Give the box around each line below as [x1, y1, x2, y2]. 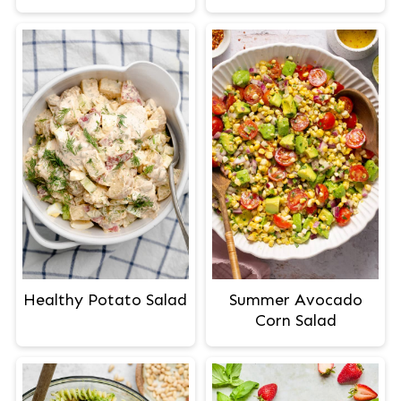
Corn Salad [254, 311, 337, 331]
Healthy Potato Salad [23, 290, 188, 311]
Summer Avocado [228, 290, 363, 311]
